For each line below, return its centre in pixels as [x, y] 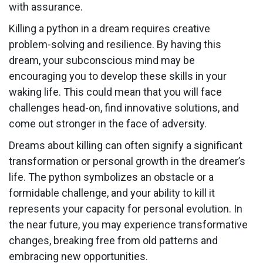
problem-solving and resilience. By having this [115, 45]
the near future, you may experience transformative [128, 225]
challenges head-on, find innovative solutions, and [124, 108]
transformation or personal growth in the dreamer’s [127, 161]
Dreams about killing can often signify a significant [126, 146]
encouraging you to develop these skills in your [118, 76]
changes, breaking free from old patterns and [113, 241]
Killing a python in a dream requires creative [109, 29]
